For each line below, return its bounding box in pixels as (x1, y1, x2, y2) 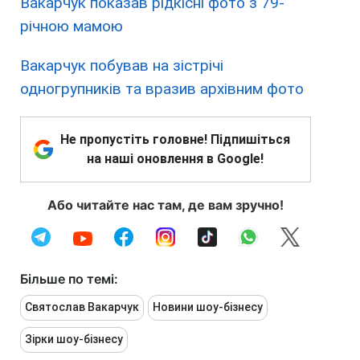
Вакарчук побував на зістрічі (20, 56, 223, 76)
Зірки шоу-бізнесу (25, 333, 123, 346)
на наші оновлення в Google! (87, 151, 264, 167)
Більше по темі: (20, 271, 118, 288)
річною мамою (20, 17, 123, 36)
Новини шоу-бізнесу (153, 301, 263, 314)
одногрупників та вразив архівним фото (20, 80, 304, 99)
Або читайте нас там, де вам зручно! (47, 197, 284, 214)
